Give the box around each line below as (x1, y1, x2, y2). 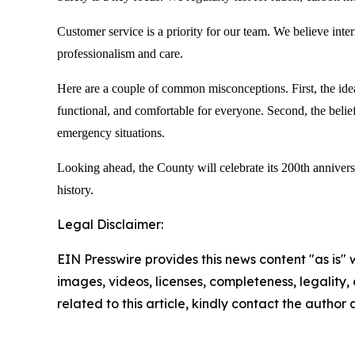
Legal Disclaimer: (57, 216, 163, 232)
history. (57, 183, 94, 197)
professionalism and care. (57, 47, 183, 60)
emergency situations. (57, 126, 165, 139)
